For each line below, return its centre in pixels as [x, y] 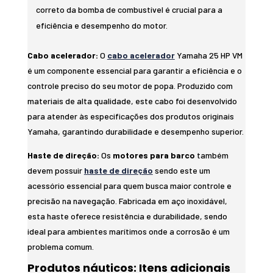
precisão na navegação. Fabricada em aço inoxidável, [127, 200]
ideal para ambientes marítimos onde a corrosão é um [128, 231]
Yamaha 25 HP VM [208, 55]
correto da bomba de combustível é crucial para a [129, 9]
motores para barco [154, 155]
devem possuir [55, 170]
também [211, 155]
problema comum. [61, 246]
